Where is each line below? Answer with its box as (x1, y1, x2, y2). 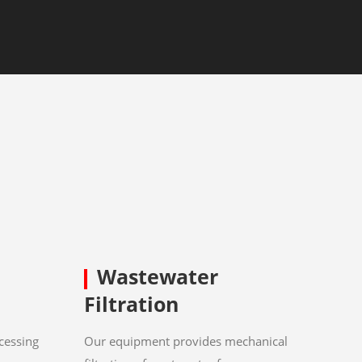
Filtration (83, 290, 179, 318)
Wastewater (97, 263, 218, 291)
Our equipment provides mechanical (83, 333, 288, 350)
